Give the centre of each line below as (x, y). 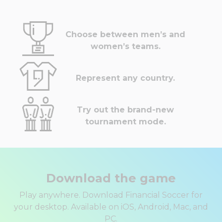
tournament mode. (125, 122)
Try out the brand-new (126, 110)
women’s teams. (125, 47)
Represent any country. (126, 78)
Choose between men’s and (126, 35)
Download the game (111, 178)
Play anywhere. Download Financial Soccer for (111, 195)
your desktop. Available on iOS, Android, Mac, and (111, 207)
